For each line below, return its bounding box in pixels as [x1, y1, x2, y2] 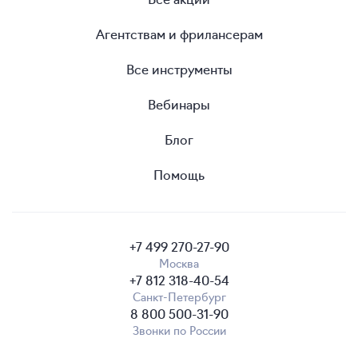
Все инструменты [125, 59, 233, 78]
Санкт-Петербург [132, 288, 226, 304]
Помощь [153, 165, 205, 183]
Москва [159, 254, 199, 271]
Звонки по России [132, 321, 226, 338]
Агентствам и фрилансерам [95, 24, 263, 42]
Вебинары [148, 94, 210, 113]
